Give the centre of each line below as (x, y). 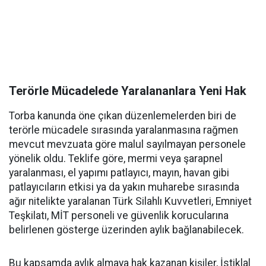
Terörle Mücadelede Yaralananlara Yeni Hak (128, 91)
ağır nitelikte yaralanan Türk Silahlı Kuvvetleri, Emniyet (130, 201)
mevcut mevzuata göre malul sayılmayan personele (127, 144)
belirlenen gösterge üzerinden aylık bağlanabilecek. (126, 230)
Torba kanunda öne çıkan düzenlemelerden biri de (123, 116)
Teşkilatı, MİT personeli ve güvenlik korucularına (119, 216)
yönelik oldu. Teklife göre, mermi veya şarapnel (116, 159)
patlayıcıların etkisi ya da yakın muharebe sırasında (124, 187)
